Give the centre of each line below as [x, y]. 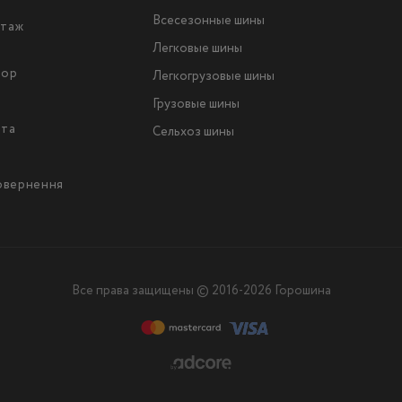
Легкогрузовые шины [213, 76]
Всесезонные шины [208, 21]
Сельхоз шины [193, 132]
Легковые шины [197, 48]
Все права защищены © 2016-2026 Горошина [201, 291]
